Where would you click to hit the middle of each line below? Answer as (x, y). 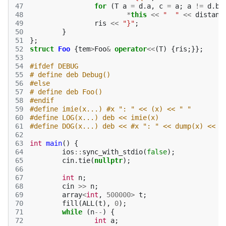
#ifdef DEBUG (54, 66)
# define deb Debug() (70, 75)
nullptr (108, 160)
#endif (42, 100)
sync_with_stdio (112, 152)
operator (131, 49)
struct (42, 49)
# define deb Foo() (66, 92)
